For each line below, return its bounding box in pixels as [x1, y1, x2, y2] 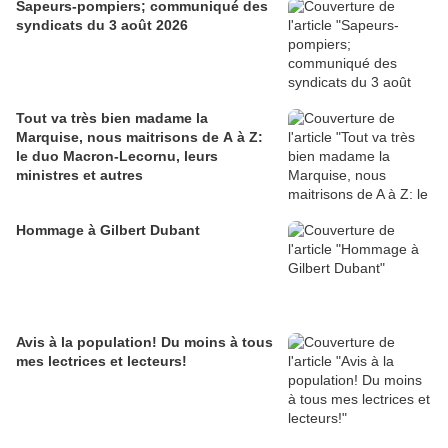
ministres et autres [16, 167, 143, 184]
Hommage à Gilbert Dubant [16, 222, 200, 239]
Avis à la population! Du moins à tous [16, 334, 273, 351]
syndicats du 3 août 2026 [16, 17, 188, 34]
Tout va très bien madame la [16, 110, 208, 127]
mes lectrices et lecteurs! [16, 353, 187, 370]
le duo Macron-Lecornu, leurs [16, 148, 218, 165]
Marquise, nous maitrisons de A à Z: [16, 129, 263, 146]
